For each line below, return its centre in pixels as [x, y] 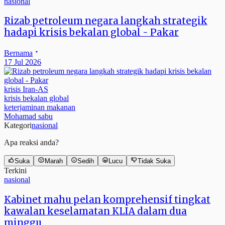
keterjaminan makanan [40, 107]
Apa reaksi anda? [31, 142]
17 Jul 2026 [23, 62]
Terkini [15, 171]
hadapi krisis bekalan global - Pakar [91, 33]
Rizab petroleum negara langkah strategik [106, 21]
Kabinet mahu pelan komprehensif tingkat [107, 200]
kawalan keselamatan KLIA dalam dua [95, 211]
